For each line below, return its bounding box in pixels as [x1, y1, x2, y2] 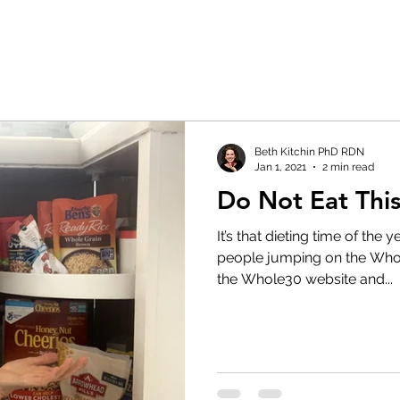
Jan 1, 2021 [254, 160, 306, 173]
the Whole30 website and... [217, 271, 393, 287]
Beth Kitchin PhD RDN [254, 146, 364, 158]
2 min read [322, 160, 374, 173]
